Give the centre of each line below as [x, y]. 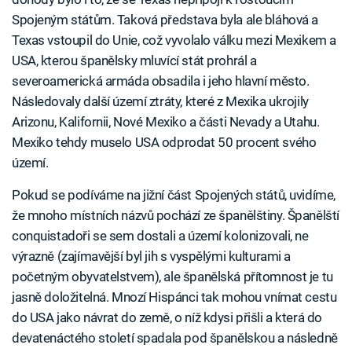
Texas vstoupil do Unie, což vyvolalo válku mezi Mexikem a [174, 40]
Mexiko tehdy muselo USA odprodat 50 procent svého [164, 142]
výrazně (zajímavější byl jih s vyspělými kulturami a [152, 256]
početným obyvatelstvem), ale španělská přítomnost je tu [172, 276]
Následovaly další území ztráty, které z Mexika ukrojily [160, 101]
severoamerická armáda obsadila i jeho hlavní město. [161, 81]
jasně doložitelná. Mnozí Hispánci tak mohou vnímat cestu [174, 297]
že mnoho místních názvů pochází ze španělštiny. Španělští [176, 215]
